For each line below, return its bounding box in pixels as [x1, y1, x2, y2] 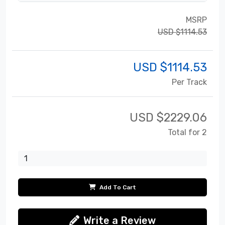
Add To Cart [98, 183, 136, 191]
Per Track [172, 77, 207, 87]
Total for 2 [168, 127, 207, 137]
